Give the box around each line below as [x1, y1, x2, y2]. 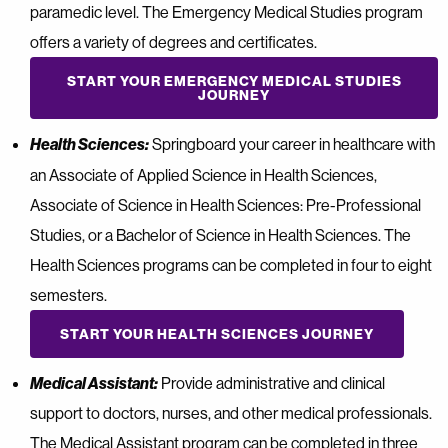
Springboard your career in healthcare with [149, 133, 435, 154]
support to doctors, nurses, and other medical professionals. [30, 402, 432, 423]
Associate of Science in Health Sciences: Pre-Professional [30, 194, 421, 215]
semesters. [30, 284, 107, 305]
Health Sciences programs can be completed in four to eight [30, 254, 432, 275]
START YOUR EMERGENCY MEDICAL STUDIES [66, 71, 402, 90]
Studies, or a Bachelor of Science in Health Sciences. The [30, 224, 411, 245]
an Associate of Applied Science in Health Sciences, [30, 164, 377, 185]
